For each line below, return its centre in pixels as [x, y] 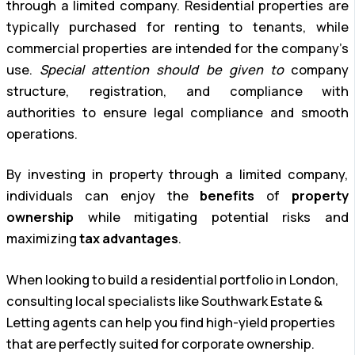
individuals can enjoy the [103, 196]
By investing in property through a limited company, [177, 175]
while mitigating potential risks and [211, 218]
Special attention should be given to [162, 69]
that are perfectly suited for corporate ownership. [160, 344]
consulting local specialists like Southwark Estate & [164, 301]
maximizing [43, 239]
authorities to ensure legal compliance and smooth [177, 112]
